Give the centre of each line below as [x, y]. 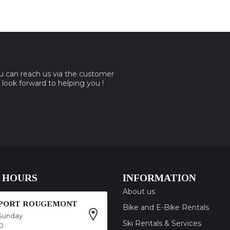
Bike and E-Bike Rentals [166, 207]
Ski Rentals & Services [162, 223]
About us [139, 191]
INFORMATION [159, 178]
